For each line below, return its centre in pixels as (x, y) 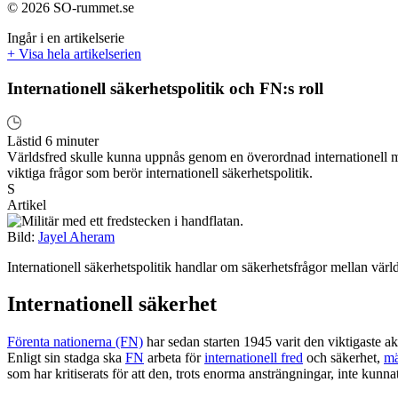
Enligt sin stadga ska (66, 358)
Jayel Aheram (76, 236)
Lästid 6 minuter (53, 140)
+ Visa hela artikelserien (74, 54)
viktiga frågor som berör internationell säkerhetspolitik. (160, 172)
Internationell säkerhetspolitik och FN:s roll (165, 88)
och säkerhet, (343, 358)
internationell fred (254, 358)
